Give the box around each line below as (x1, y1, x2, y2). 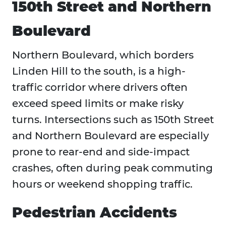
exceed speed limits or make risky (12, 97, 184, 110)
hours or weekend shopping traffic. (12, 178, 193, 191)
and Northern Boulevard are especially (12, 130, 209, 142)
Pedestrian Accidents (12, 204, 177, 221)
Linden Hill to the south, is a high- (12, 65, 186, 78)
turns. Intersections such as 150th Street (12, 114, 214, 126)
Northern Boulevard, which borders (12, 49, 194, 62)
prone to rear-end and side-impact (12, 146, 190, 158)
